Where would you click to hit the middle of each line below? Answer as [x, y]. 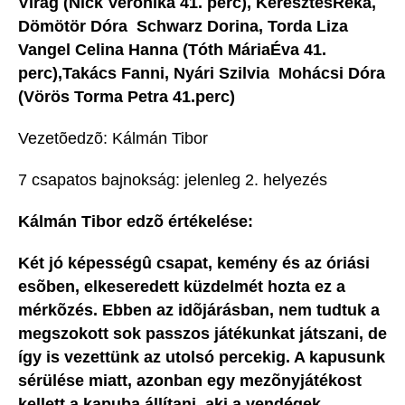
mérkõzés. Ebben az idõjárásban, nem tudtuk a [199, 311]
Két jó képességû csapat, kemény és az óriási [194, 264]
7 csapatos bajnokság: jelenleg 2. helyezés [175, 180]
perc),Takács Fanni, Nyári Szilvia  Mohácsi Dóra [202, 74]
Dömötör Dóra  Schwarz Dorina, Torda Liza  [185, 27]
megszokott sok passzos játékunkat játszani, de [202, 334]
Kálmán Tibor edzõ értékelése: [136, 222]
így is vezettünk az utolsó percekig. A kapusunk [202, 358]
